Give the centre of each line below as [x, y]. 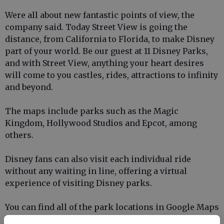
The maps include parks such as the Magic [92, 111]
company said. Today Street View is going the [96, 27]
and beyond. [29, 87]
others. [19, 135]
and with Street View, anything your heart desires [104, 63]
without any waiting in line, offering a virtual [96, 171]
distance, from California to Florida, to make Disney [110, 39]
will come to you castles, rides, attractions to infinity [111, 75]
